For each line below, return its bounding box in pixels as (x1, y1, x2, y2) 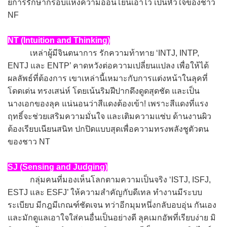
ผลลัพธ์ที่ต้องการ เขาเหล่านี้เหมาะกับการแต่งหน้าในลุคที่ (8, 73, 208, 83)
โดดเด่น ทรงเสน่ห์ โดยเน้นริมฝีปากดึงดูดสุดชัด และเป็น (8, 86, 200, 95)
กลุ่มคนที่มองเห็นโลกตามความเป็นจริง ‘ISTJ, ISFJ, (8, 175, 211, 184)
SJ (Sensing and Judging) (8, 162, 107, 171)
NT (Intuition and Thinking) (8, 35, 110, 45)
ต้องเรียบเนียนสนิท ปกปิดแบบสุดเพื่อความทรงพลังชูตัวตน (8, 124, 209, 133)
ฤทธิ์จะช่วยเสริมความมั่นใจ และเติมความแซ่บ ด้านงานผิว (8, 111, 211, 121)
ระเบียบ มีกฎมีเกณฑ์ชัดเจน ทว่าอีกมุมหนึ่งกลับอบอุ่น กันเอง (8, 200, 216, 209)
